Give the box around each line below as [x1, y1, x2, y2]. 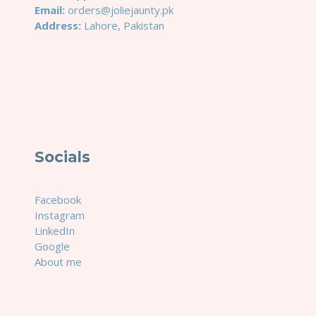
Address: [35, 18, 81, 33]
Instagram [35, 208, 85, 223]
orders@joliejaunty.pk [65, 3, 174, 18]
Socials [35, 148, 90, 166]
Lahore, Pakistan [81, 18, 164, 33]
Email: [35, 3, 65, 18]
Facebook [35, 193, 81, 207]
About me [35, 255, 82, 269]
